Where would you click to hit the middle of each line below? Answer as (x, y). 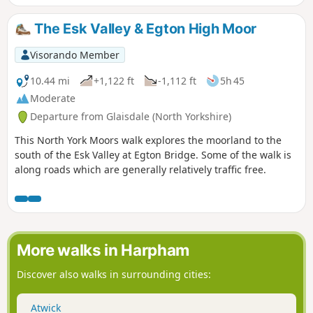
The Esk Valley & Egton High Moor (144, 29)
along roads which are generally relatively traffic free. (140, 170)
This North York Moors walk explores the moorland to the (148, 140)
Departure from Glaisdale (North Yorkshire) (131, 117)
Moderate (53, 99)
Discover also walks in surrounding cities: (114, 274)
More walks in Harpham (103, 249)
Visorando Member (74, 54)
